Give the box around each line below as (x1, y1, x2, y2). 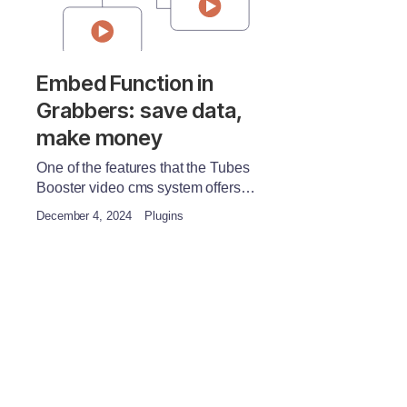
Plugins (141, 209, 184, 223)
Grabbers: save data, (36, 97, 242, 124)
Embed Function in (36, 70, 214, 97)
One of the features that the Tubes (36, 160, 250, 176)
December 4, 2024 (36, 209, 132, 223)
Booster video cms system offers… (36, 180, 255, 196)
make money (36, 124, 163, 152)
